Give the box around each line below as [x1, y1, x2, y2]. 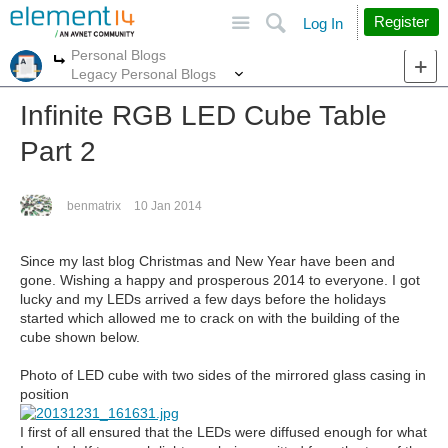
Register [374, 13, 429, 30]
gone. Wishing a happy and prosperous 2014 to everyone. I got [20, 272, 420, 288]
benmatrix [67, 199, 121, 213]
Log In [303, 15, 343, 32]
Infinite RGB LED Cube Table [20, 100, 387, 131]
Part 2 [20, 136, 96, 167]
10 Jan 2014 [134, 199, 202, 213]
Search [328, 6, 373, 22]
